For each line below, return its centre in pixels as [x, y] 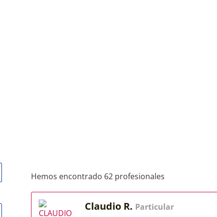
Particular [155, 207]
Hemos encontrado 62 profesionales [98, 176]
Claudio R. [110, 206]
